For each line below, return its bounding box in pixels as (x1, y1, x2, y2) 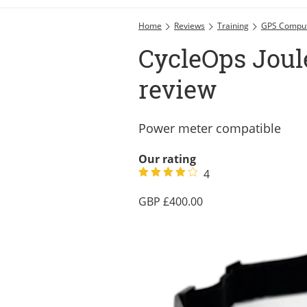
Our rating (138, 151, 196, 167)
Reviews (174, 19, 205, 32)
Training (217, 19, 249, 32)
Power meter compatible (138, 119, 281, 136)
